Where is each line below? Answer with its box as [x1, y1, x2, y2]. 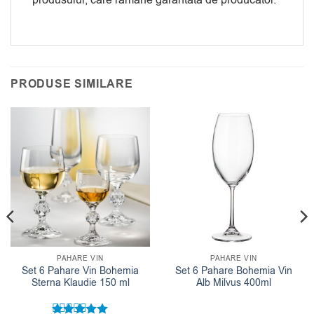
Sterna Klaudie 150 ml [31, 275, 130, 289]
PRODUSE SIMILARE [11, 76, 133, 92]
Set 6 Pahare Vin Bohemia [22, 264, 139, 278]
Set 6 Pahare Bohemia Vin [175, 264, 292, 278]
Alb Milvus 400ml [196, 275, 271, 289]
